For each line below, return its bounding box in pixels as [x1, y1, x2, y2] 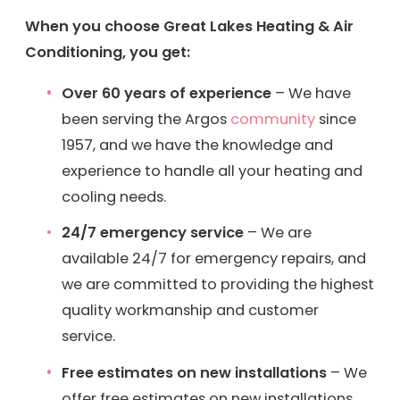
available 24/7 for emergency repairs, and [62, 248, 367, 270]
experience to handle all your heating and [62, 160, 363, 181]
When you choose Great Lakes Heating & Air [25, 16, 354, 37]
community [230, 108, 316, 129]
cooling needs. [62, 186, 167, 207]
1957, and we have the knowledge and [62, 134, 334, 155]
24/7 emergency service [62, 222, 245, 244]
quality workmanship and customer [62, 300, 320, 321]
